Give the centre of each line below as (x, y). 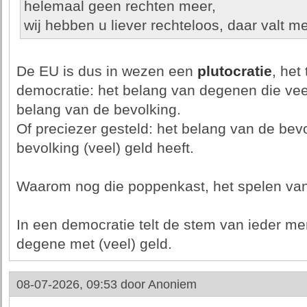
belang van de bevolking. (98, 110)
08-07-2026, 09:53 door (82, 284)
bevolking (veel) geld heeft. (105, 148)
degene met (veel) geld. (94, 244)
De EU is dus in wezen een (107, 71)
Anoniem (172, 284)
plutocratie (234, 71)
